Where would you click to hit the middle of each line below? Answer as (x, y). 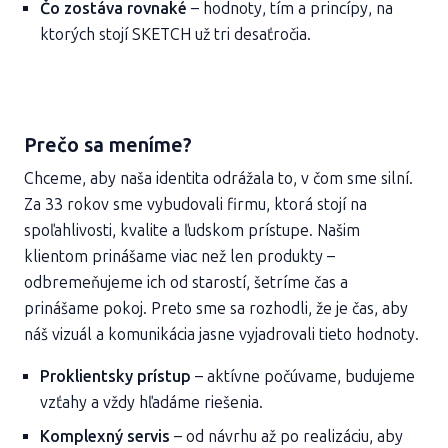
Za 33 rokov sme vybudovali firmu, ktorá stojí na (195, 204)
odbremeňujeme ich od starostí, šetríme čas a (186, 282)
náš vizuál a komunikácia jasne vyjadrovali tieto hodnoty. (221, 334)
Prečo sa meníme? (108, 145)
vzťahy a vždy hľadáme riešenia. (151, 402)
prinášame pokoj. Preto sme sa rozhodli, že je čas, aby (216, 308)
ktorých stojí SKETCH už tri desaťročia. (175, 34)
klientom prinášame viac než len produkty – (179, 256)
